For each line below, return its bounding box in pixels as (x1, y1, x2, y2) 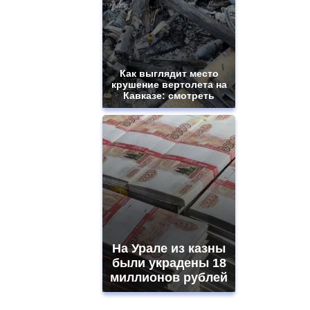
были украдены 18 (111, 255, 226, 270)
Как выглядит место (119, 67, 219, 79)
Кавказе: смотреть (123, 89, 215, 101)
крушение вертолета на (111, 78, 227, 90)
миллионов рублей (110, 270, 228, 284)
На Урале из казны (112, 241, 226, 255)
